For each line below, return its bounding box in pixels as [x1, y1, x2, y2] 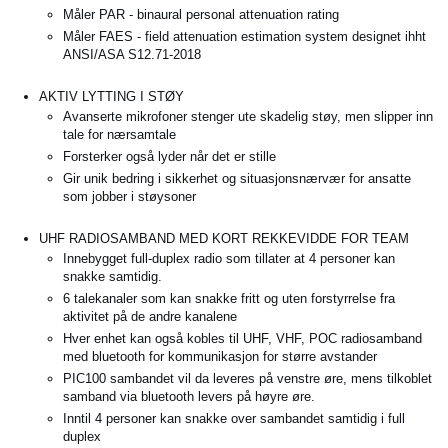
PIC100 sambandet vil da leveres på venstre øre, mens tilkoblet [63, 371, 432, 387]
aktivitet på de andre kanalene [63, 309, 237, 325]
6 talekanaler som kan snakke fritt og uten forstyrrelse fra [63, 291, 395, 307]
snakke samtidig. [63, 269, 162, 285]
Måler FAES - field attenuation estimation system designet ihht [63, 29, 426, 45]
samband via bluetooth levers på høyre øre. [63, 389, 315, 405]
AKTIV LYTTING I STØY [39, 89, 184, 105]
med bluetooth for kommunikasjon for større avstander [63, 349, 377, 365]
